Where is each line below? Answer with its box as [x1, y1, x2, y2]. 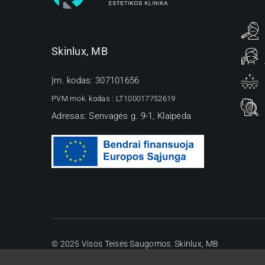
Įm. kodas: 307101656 [51, 75, 140, 86]
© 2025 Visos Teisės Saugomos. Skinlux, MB [51, 238, 219, 248]
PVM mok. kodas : [51, 93, 116, 103]
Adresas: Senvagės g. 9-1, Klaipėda [51, 110, 192, 121]
